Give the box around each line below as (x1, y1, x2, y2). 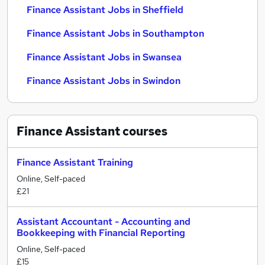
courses (120, 124, 167, 139)
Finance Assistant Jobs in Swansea (27, 51, 182, 63)
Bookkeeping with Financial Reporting (17, 227, 185, 239)
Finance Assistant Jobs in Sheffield (27, 4, 183, 16)
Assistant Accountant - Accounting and (17, 215, 190, 228)
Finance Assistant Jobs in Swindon (27, 75, 180, 87)
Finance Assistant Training (17, 156, 133, 169)
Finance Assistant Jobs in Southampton (27, 27, 204, 40)
